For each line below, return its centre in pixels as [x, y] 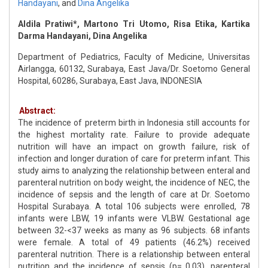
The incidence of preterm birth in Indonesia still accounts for [134, 123]
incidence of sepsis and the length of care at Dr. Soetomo [134, 195]
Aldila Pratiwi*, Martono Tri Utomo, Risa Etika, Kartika [134, 24]
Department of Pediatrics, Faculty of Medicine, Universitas [134, 57]
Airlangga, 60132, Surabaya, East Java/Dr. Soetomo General [134, 69]
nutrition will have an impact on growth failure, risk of [134, 147]
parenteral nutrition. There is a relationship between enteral [134, 255]
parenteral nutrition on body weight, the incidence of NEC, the [134, 183]
